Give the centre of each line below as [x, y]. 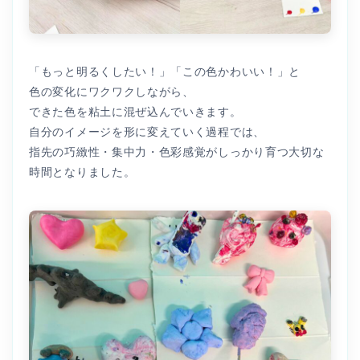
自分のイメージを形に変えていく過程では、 [147, 132]
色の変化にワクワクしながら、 [112, 92]
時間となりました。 [82, 172]
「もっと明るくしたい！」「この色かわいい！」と [165, 72]
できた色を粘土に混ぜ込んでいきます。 [135, 112]
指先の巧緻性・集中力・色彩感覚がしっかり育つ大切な [177, 152]
